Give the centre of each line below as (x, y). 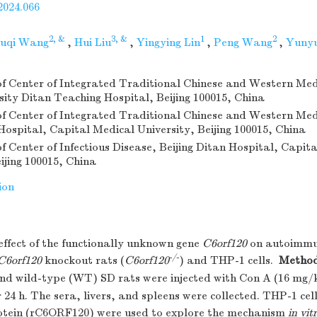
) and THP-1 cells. (226, 260)
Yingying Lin (168, 42)
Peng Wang (243, 42)
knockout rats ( (83, 260)
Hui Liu (93, 42)
